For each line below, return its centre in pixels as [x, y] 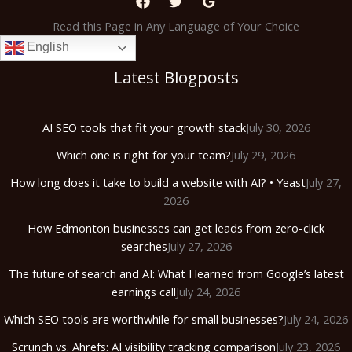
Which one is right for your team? [144, 155]
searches [144, 246]
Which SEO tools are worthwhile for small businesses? [144, 319]
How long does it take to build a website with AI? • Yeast [158, 183]
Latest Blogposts [176, 78]
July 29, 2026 [263, 155]
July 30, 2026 [278, 128]
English [46, 47]
